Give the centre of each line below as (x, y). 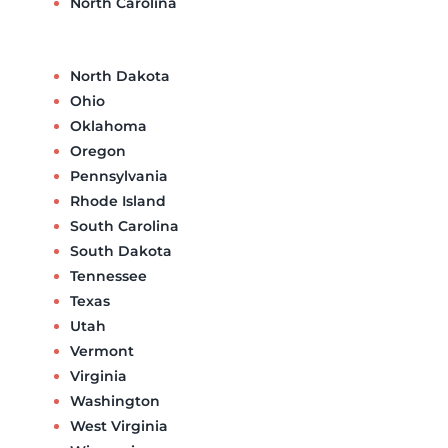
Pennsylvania (118, 175)
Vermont (101, 350)
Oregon (97, 150)
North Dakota (119, 75)
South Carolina (124, 225)
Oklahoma (108, 125)
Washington (114, 400)
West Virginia (118, 425)
